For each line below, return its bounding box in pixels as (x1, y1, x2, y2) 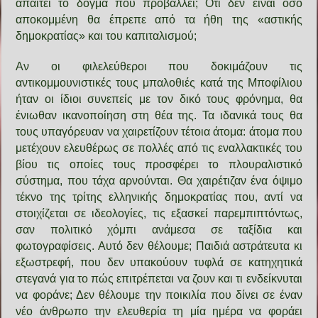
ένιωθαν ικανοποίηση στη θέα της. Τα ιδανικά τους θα (16, 109, 302, 121)
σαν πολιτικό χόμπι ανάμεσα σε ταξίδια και (16, 223, 302, 236)
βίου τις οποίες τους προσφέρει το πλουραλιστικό (16, 158, 302, 170)
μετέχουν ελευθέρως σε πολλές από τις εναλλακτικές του (16, 141, 302, 154)
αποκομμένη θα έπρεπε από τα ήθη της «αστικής (16, 13, 302, 26)
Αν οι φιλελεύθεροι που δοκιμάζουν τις (16, 60, 302, 72)
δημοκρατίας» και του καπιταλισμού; (16, 29, 197, 42)
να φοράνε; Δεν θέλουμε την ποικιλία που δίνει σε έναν (16, 288, 302, 301)
